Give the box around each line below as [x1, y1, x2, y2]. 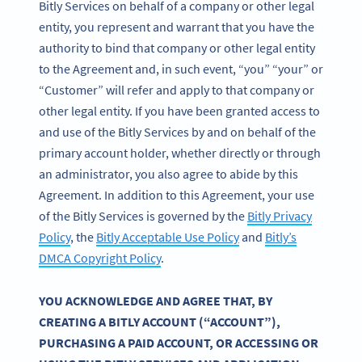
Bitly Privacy [247, 208, 312, 225]
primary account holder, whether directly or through [39, 145, 321, 162]
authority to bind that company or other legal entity [39, 40, 315, 57]
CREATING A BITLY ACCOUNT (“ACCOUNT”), [39, 313, 280, 330]
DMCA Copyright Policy [39, 250, 161, 267]
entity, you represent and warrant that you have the [39, 19, 314, 36]
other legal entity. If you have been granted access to [39, 103, 320, 120]
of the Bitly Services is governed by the [39, 208, 247, 225]
